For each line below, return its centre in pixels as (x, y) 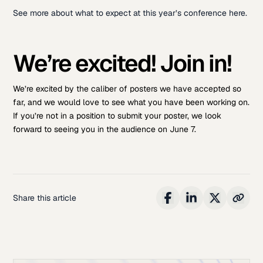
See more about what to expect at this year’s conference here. (130, 13)
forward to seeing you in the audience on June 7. (105, 129)
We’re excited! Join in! (122, 63)
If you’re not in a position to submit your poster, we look (117, 115)
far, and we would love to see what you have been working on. (131, 102)
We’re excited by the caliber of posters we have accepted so (127, 88)
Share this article (45, 198)
